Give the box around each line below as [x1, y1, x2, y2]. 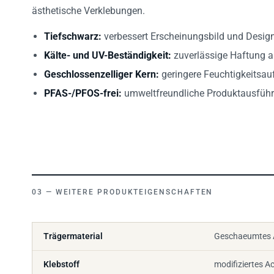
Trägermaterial [43, 224, 103, 234]
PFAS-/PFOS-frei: [44, 80, 122, 92]
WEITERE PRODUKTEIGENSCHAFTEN [55, 180, 213, 190]
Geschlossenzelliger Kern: [44, 61, 159, 73]
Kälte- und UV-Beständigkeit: [44, 42, 171, 54]
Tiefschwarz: [44, 23, 102, 35]
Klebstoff [43, 252, 80, 262]
